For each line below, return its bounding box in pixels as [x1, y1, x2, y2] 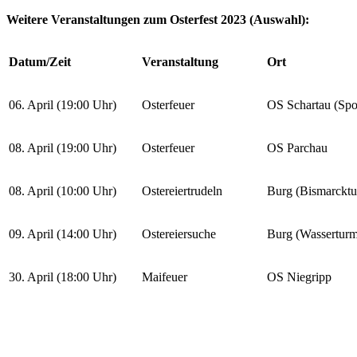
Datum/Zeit [9, 55, 71, 69]
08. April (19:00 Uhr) [9, 141, 116, 155]
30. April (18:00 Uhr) [9, 270, 116, 284]
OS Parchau [267, 141, 328, 155]
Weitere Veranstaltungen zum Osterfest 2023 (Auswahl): [6, 13, 309, 27]
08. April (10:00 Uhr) [9, 184, 116, 198]
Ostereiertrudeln [142, 184, 222, 198]
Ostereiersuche [142, 227, 216, 241]
